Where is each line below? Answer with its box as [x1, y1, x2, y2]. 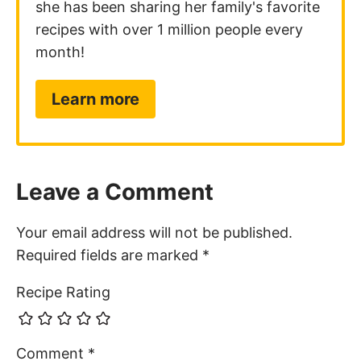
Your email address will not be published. [16, 224, 293, 242]
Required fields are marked [16, 247, 202, 264]
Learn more [52, 89, 139, 110]
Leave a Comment [16, 178, 214, 206]
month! [35, 44, 85, 61]
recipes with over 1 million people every [35, 21, 303, 39]
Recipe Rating [16, 284, 110, 301]
